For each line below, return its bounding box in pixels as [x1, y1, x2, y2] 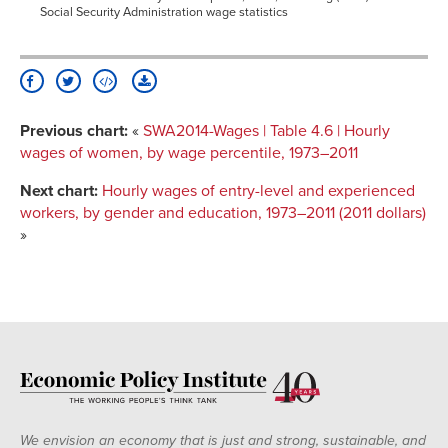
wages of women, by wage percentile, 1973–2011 [20, 143, 358, 164]
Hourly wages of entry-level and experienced [102, 181, 415, 202]
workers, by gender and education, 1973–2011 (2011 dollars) [20, 203, 426, 224]
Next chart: [20, 181, 98, 202]
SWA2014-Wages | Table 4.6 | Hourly [143, 121, 390, 142]
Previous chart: [20, 121, 128, 142]
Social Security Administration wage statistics [40, 4, 288, 21]
